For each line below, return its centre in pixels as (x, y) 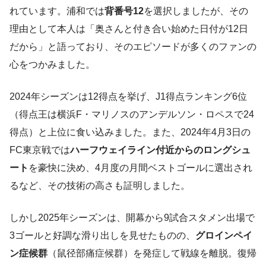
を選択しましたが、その (196, 11)
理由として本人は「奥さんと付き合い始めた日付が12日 (129, 28)
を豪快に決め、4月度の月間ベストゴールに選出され (140, 167)
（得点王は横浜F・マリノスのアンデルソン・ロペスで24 (132, 114)
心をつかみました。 (52, 64)
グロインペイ (224, 235)
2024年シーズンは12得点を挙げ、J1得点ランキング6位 (128, 96)
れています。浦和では (57, 11)
